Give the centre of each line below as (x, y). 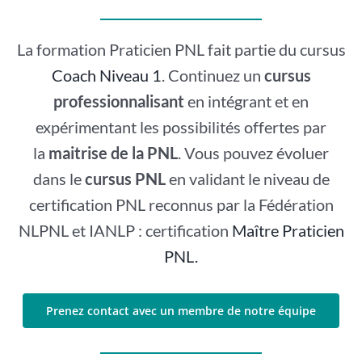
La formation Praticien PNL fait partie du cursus (181, 49)
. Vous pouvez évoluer (253, 152)
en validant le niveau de (247, 178)
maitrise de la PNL (113, 152)
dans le (59, 178)
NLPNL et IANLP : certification (125, 230)
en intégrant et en (246, 101)
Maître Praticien (288, 230)
